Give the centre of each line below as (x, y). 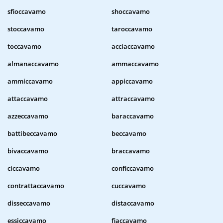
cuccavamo (129, 186)
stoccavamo (26, 29)
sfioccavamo (27, 12)
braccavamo (131, 151)
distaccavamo (133, 203)
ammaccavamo (135, 64)
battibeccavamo (32, 134)
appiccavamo (132, 81)
